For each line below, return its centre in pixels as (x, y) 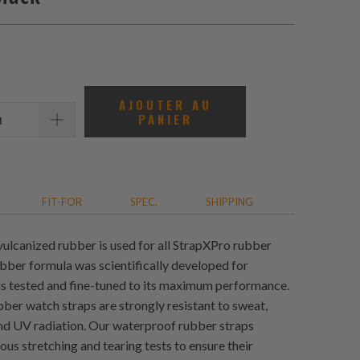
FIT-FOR (62, 202)
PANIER (165, 119)
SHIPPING (229, 202)
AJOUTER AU (165, 105)
